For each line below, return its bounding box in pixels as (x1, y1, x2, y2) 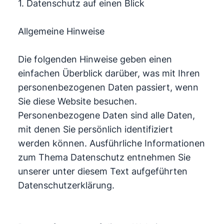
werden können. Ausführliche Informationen (17, 138, 205, 148)
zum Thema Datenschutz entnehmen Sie (17, 152, 190, 162)
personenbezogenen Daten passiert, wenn (17, 82, 198, 92)
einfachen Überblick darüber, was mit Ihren (17, 68, 200, 78)
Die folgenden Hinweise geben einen (17, 54, 172, 64)
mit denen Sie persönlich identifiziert (17, 124, 173, 134)
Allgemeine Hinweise (17, 26, 104, 36)
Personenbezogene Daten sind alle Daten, (17, 110, 195, 120)
